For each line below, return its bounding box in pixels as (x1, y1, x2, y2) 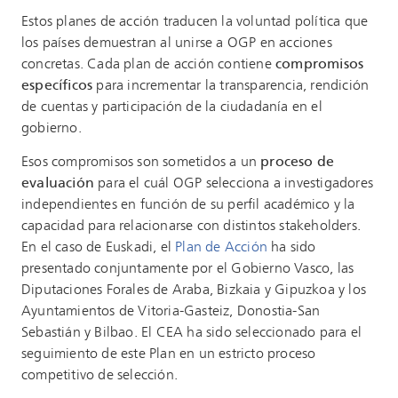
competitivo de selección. (21, 369, 178, 383)
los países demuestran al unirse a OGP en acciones (21, 36, 332, 50)
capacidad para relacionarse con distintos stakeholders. (21, 219, 362, 234)
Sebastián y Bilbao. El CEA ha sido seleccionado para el (21, 326, 362, 340)
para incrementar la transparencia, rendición (92, 78, 370, 92)
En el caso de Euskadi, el (21, 241, 176, 255)
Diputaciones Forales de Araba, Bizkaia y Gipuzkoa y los (21, 283, 367, 298)
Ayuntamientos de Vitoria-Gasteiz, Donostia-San (21, 305, 321, 319)
